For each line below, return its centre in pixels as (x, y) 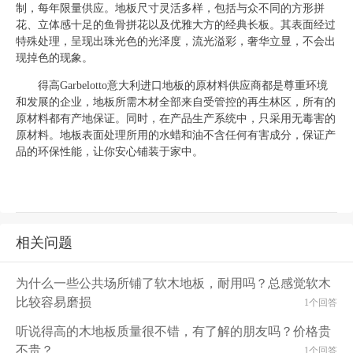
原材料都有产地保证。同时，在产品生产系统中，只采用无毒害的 (176, 119)
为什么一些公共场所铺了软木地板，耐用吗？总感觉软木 (173, 283)
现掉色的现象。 (54, 58)
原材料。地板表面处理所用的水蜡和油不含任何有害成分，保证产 (176, 135)
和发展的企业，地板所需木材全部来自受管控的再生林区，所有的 (176, 102)
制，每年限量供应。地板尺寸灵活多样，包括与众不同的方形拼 (170, 8)
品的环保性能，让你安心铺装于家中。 (110, 152)
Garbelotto (84, 85)
